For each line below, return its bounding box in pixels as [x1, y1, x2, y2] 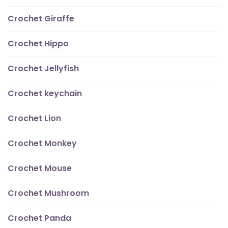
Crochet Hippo [8, 38, 69, 50]
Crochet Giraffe [8, 13, 74, 25]
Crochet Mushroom [8, 187, 89, 199]
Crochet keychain [8, 88, 82, 100]
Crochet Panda [8, 212, 71, 224]
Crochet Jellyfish [8, 63, 79, 75]
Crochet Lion [8, 112, 61, 125]
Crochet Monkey [8, 137, 77, 150]
